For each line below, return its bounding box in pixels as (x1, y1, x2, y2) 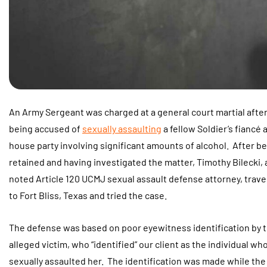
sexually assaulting (82, 123, 162, 134)
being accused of (9, 123, 82, 134)
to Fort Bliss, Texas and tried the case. (9, 190, 170, 201)
